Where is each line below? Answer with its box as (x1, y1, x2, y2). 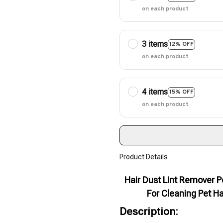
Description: (119, 205, 178, 218)
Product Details (119, 152, 168, 161)
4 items (142, 87, 168, 97)
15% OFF (169, 88, 194, 96)
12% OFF (169, 40, 194, 48)
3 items (142, 39, 168, 49)
